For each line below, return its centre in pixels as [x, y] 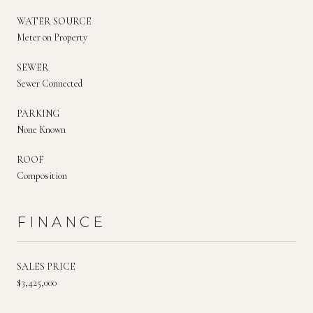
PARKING [38, 113]
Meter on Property [52, 37]
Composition [42, 175]
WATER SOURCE [54, 21]
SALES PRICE [46, 266]
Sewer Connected [50, 83]
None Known [41, 129]
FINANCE [61, 222]
